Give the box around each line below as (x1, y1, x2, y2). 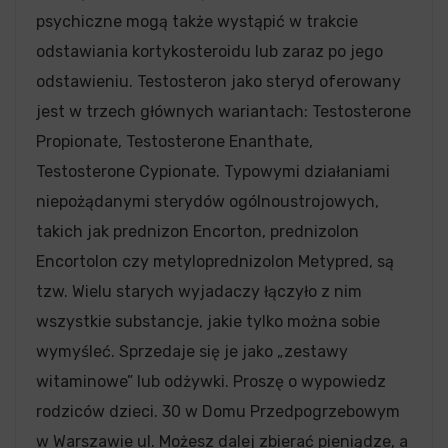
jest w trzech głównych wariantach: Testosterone (36, 101, 411, 121)
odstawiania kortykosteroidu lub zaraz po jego (36, 41, 383, 61)
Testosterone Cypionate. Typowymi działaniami (36, 161, 390, 181)
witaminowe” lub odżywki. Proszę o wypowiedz (36, 371, 386, 391)
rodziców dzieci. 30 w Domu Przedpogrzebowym (36, 401, 400, 421)
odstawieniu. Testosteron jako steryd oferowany (36, 71, 401, 91)
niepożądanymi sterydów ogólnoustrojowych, (36, 191, 379, 211)
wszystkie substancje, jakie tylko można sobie (36, 311, 380, 331)
